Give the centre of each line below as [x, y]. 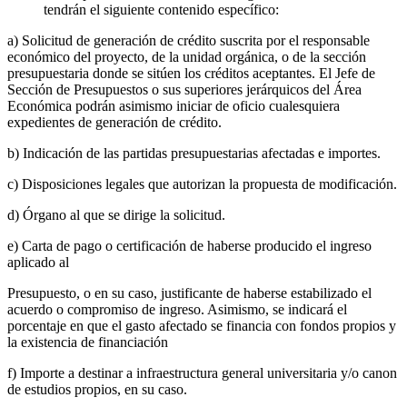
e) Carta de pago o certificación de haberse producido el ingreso [189, 245]
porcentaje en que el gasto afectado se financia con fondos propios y [202, 325]
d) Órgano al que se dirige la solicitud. [116, 214]
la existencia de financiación [88, 342]
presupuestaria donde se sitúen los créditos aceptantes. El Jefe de [191, 73]
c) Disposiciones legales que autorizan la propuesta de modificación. [202, 184]
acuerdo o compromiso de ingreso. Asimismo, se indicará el [177, 309]
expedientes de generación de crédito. [114, 122]
